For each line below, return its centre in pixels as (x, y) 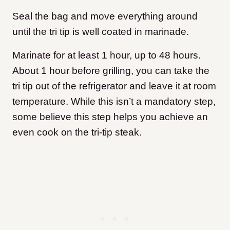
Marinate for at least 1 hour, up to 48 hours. (107, 55)
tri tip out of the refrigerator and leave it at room (114, 86)
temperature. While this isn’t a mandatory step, (114, 102)
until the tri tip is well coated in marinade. (101, 32)
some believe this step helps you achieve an (110, 117)
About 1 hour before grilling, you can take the (111, 71)
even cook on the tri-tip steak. (77, 132)
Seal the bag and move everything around (105, 16)
